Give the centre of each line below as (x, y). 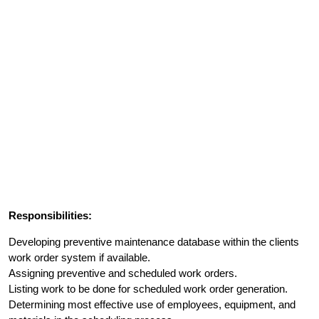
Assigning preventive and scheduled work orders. (123, 273)
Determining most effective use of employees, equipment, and (152, 304)
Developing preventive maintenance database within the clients (154, 242)
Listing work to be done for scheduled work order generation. (148, 289)
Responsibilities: (50, 215)
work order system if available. (79, 257)
